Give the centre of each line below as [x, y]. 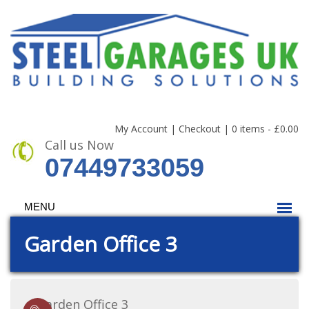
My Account [141, 129]
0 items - [253, 129]
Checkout [200, 129]
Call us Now [79, 145]
